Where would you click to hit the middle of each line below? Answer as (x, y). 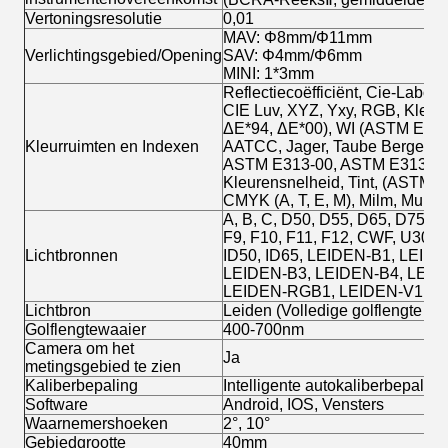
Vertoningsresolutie (93, 19)
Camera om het (79, 349)
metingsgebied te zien (103, 367)
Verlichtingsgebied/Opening (123, 56)
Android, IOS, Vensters (303, 405)
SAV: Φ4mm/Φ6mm (292, 56)
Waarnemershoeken (96, 424)
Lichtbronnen (71, 256)
